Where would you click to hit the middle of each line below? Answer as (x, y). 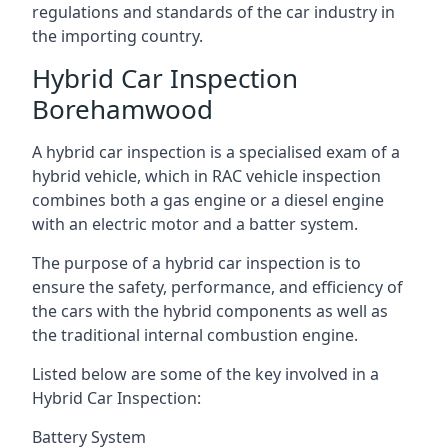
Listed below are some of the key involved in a (205, 374)
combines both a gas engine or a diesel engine (208, 200)
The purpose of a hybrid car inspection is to (196, 263)
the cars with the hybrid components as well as (210, 311)
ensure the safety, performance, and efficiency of (217, 287)
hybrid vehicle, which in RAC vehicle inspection (206, 176)
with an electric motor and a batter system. (195, 224)
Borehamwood (122, 109)
